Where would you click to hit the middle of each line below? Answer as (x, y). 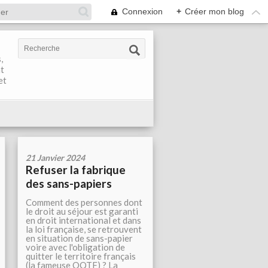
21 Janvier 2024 (55, 158)
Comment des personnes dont (84, 202)
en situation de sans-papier (79, 238)
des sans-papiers (69, 183)
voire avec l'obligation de (75, 247)
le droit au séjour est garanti (82, 211)
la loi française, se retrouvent (84, 229)
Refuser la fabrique (76, 170)
